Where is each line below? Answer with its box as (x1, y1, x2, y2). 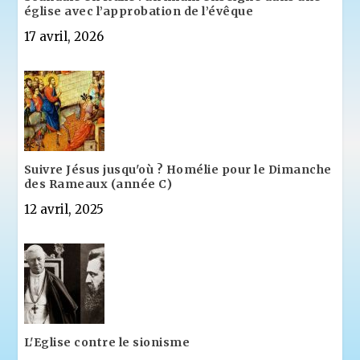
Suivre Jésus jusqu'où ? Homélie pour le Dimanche (23, 162, 332, 177)
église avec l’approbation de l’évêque (23, 3, 254, 18)
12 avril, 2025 (23, 201, 104, 217)
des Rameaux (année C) (23, 176, 173, 191)
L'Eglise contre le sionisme (23, 334, 190, 350)
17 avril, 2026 (23, 28, 104, 44)
